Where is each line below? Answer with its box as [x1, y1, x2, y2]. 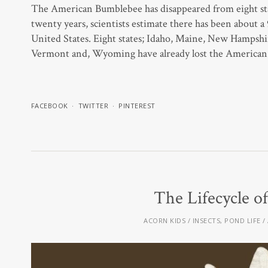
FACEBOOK [31, 101, 68, 111]
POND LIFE [224, 215, 261, 225]
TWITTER [78, 101, 109, 111]
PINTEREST [118, 101, 156, 111]
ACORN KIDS [144, 215, 185, 225]
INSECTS [192, 215, 220, 225]
